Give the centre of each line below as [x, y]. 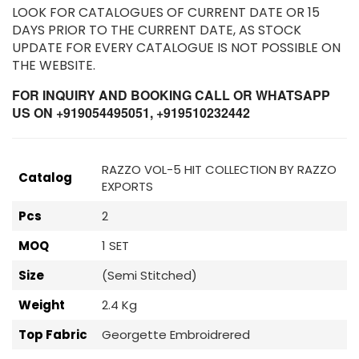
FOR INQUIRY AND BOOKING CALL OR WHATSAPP [171, 95]
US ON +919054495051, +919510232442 [131, 112]
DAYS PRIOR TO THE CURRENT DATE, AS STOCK [157, 30]
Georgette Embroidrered [176, 334]
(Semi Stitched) [149, 275]
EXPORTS [127, 186]
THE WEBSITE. [54, 65]
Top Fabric [53, 334]
